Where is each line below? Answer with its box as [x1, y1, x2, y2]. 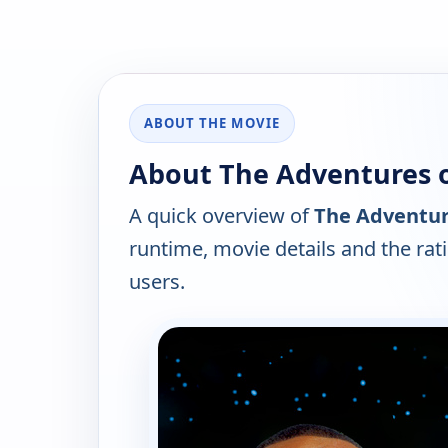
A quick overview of [129, 202, 314, 230]
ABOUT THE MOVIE [144, 114, 280, 133]
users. [129, 268, 185, 296]
